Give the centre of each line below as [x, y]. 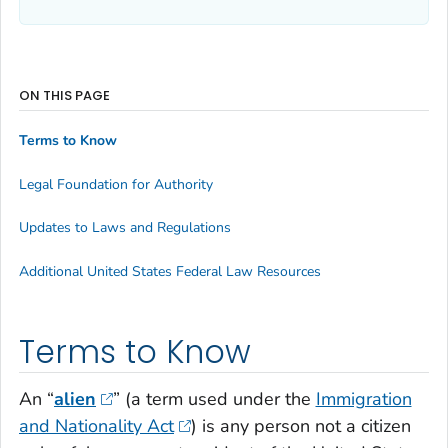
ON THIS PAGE [64, 95]
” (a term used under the [214, 399]
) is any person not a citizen [300, 426]
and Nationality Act [96, 426]
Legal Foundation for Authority [116, 184]
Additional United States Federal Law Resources [170, 271]
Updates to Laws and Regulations [125, 228]
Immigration [363, 399]
